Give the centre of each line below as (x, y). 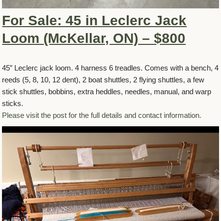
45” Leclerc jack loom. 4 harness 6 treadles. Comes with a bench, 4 (110, 68)
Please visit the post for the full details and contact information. (102, 115)
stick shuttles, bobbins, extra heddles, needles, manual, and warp (107, 92)
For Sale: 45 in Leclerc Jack (94, 21)
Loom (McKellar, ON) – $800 (94, 38)
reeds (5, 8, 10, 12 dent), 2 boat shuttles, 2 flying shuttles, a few (103, 80)
